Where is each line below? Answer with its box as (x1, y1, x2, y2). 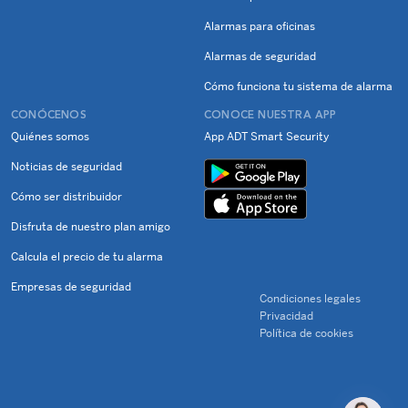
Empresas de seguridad (11, 280, 131, 293)
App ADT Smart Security (204, 130, 329, 143)
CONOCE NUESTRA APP (204, 110, 337, 121)
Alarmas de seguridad (204, 50, 316, 63)
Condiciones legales (260, 292, 362, 305)
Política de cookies (260, 327, 354, 340)
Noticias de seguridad (11, 160, 122, 173)
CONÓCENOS (11, 110, 87, 121)
